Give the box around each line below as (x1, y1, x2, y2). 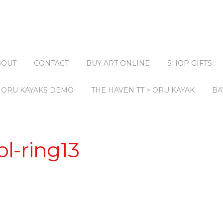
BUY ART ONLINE (86, 59, 150, 68)
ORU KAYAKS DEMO (1, 86, 74, 95)
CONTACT (34, 59, 69, 68)
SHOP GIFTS (167, 59, 212, 68)
